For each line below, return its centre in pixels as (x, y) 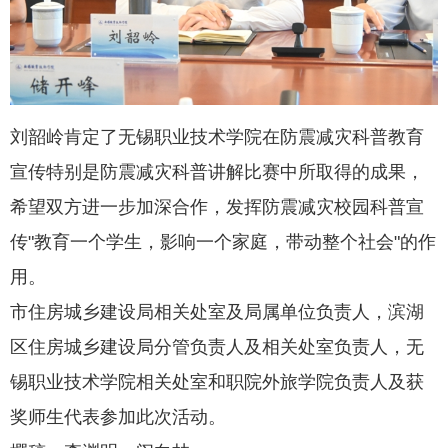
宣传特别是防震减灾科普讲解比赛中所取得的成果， (217, 171)
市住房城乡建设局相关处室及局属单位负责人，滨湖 (217, 311)
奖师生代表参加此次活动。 (118, 416)
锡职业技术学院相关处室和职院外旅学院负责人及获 (217, 381)
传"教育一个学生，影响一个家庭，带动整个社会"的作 (223, 241)
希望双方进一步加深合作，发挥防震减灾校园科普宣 (217, 206)
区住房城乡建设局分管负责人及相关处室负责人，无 (217, 346)
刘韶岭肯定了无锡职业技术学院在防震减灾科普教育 (217, 136)
